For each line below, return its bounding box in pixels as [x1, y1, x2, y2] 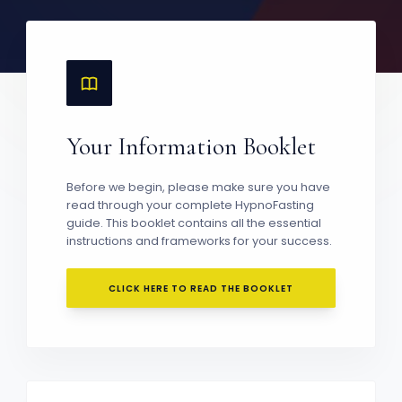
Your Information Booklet [66, 131, 316, 162]
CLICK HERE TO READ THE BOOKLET [109, 281, 293, 295]
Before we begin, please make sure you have [66, 179, 330, 195]
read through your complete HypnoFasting [66, 197, 314, 213]
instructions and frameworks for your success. [66, 232, 332, 249]
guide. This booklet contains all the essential [66, 214, 321, 231]
